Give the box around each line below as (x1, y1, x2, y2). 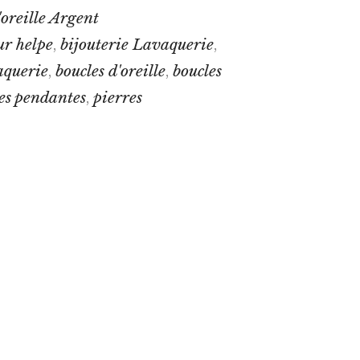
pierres (92, 87, 142, 107)
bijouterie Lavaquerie (59, 34, 214, 54)
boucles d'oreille (55, 60, 166, 80)
